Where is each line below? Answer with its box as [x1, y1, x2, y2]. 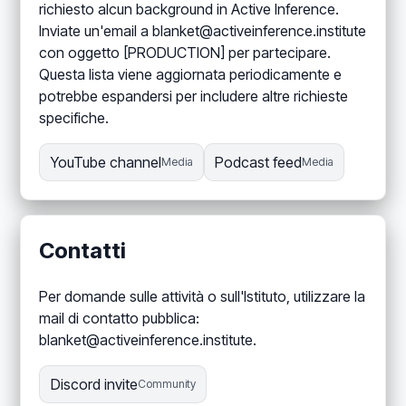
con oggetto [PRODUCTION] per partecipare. [39, 43, 332, 63]
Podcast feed [214, 153, 302, 172]
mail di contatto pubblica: [39, 309, 200, 328]
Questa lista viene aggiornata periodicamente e [39, 65, 343, 84]
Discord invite [50, 375, 138, 394]
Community [137, 377, 196, 391]
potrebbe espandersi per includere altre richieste [39, 87, 349, 106]
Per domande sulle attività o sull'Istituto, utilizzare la [39, 287, 366, 306]
